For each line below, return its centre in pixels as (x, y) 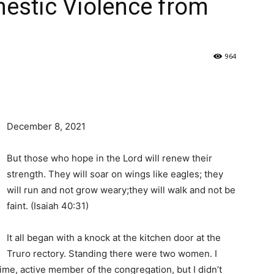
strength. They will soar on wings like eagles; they (115, 174)
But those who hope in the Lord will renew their (109, 158)
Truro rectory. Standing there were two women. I (112, 253)
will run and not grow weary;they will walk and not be (121, 190)
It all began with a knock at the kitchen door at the (114, 237)
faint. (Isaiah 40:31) (48, 206)
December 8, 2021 (46, 126)
